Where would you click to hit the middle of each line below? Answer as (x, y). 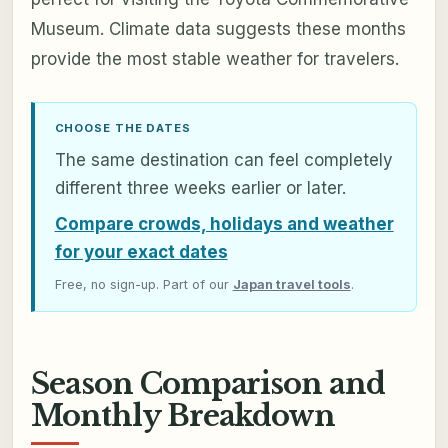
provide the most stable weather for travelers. (214, 58)
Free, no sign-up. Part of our (143, 284)
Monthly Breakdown (183, 415)
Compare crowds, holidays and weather (224, 223)
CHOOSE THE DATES (122, 127)
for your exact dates (141, 251)
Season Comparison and (208, 383)
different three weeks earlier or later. (200, 187)
